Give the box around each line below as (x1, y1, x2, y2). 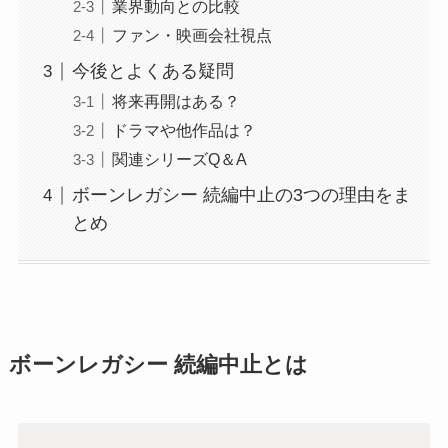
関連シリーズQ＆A (111, 150, 247, 169)
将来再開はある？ (111, 92, 240, 111)
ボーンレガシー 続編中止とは (8, 352, 308, 377)
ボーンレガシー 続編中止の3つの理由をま (71, 185, 411, 206)
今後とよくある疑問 (71, 61, 234, 82)
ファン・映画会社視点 (111, 26, 272, 45)
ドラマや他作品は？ (111, 121, 256, 140)
